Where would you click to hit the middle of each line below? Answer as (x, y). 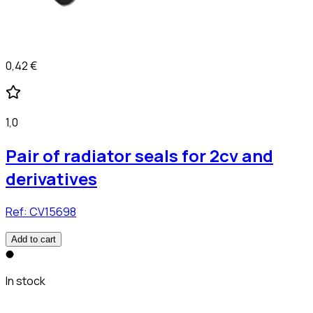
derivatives (51, 178)
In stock (26, 281)
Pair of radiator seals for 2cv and (139, 155)
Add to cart (34, 239)
